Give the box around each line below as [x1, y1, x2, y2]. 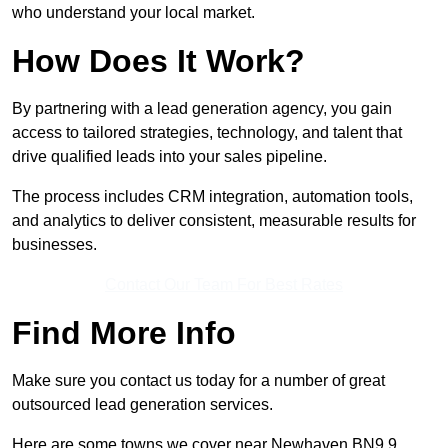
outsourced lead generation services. [12, 396, 273, 414]
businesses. [12, 236, 97, 254]
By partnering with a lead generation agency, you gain [12, 100, 392, 118]
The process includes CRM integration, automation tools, [12, 188, 413, 206]
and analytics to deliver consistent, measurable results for [12, 212, 416, 230]
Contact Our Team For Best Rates [105, 276, 343, 294]
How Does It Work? [12, 43, 305, 80]
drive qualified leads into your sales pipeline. [12, 148, 327, 166]
